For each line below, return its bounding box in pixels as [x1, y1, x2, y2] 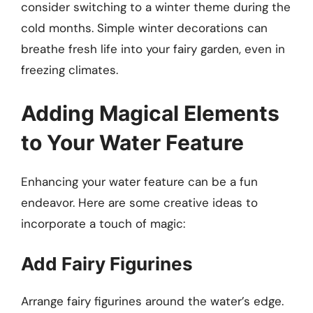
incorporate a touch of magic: [21, 215, 185, 231]
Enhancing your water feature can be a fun [21, 173, 258, 189]
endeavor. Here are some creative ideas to [21, 194, 258, 210]
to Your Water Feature [21, 129, 244, 155]
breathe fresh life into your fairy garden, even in [21, 41, 285, 57]
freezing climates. [21, 62, 118, 78]
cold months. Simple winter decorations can [21, 20, 268, 36]
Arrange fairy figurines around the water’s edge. [21, 293, 284, 310]
